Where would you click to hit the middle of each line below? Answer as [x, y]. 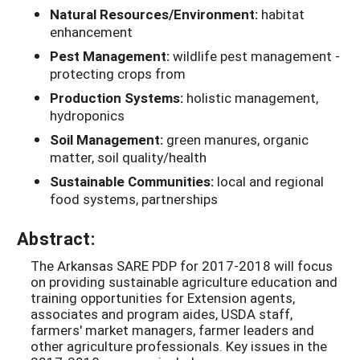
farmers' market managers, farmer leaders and [172, 330]
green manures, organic [237, 140]
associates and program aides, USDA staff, [162, 314]
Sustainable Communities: [133, 182]
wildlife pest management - [256, 56]
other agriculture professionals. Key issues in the [179, 346]
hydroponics [87, 116]
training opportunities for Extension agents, [163, 298]
